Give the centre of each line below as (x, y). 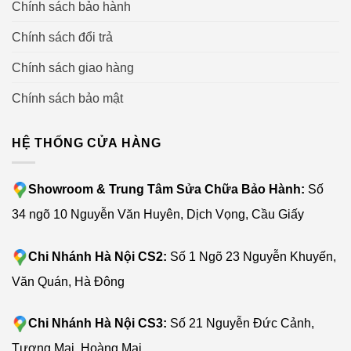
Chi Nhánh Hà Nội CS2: (99, 256)
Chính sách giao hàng (73, 68)
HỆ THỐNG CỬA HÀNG (87, 142)
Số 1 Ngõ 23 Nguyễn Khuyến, (253, 256)
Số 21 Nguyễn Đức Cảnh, (242, 323)
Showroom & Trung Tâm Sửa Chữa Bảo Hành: (166, 189)
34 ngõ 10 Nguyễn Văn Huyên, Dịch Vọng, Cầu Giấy (158, 214)
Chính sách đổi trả (62, 37)
